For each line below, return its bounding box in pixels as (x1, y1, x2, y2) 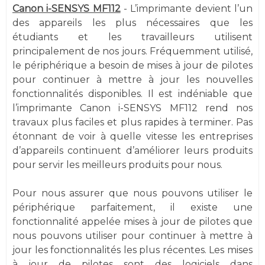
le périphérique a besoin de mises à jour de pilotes (12, 60, 253, 71)
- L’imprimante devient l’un (120, 3, 253, 14)
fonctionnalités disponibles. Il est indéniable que (12, 88, 253, 99)
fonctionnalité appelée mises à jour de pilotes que (12, 216, 253, 227)
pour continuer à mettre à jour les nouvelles (12, 74, 253, 85)
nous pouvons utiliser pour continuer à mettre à (12, 230, 253, 241)
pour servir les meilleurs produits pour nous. (12, 159, 222, 170)
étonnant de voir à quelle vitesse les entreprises (12, 131, 253, 142)
